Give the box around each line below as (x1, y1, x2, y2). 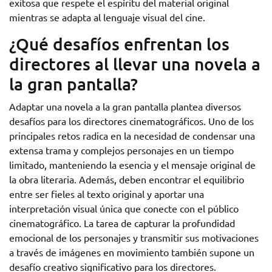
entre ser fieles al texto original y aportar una (9, 188, 204, 200)
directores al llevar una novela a (9, 53, 260, 74)
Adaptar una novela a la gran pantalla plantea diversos (9, 100, 241, 112)
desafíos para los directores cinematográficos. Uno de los (9, 115, 254, 127)
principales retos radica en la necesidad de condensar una (9, 129, 255, 141)
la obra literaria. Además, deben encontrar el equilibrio (9, 173, 244, 185)
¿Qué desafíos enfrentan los (9, 33, 229, 54)
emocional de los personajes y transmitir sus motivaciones (9, 231, 259, 243)
